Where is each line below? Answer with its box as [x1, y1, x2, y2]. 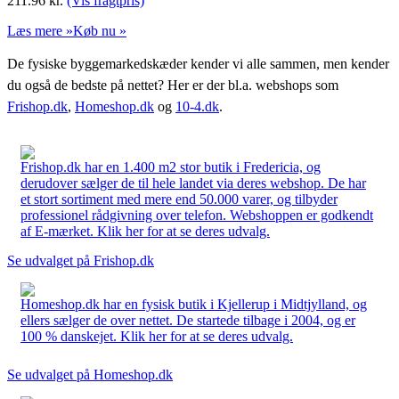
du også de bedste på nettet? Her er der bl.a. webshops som [7, 77, 338, 93]
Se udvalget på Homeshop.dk [7, 366, 173, 382]
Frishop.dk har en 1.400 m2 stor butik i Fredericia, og [20, 159, 321, 175]
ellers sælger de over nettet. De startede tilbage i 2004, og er [20, 312, 355, 328]
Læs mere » [7, 22, 73, 38]
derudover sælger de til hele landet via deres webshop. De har [20, 175, 366, 191]
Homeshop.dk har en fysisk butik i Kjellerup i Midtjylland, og [20, 296, 367, 312]
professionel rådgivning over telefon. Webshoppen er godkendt [20, 207, 373, 223]
